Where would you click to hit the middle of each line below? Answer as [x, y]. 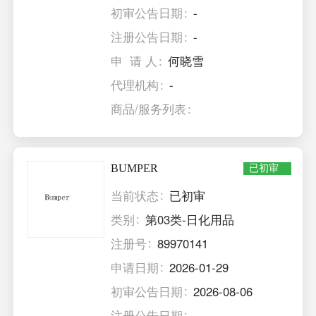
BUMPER [135, 168]
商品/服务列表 [149, 109]
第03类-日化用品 [190, 219]
